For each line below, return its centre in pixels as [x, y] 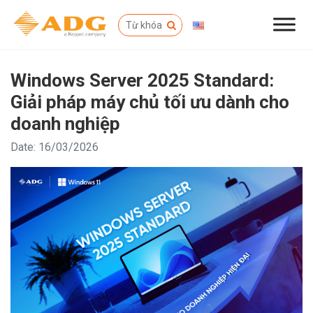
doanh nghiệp [65, 124]
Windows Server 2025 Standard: [142, 80]
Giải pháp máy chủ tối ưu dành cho [150, 102]
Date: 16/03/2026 [54, 147]
